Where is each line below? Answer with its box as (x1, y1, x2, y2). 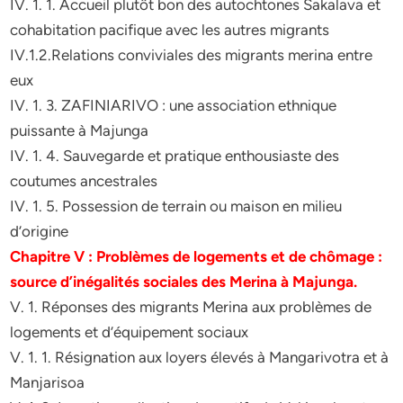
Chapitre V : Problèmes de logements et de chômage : (10, 247, 383, 265)
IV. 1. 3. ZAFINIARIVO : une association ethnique (10, 96, 337, 114)
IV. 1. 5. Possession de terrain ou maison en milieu (10, 197, 343, 215)
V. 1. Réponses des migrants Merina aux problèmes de (10, 298, 372, 316)
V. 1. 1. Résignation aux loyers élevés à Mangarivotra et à (10, 348, 390, 366)
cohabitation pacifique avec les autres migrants (10, 21, 330, 39)
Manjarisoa (10, 373, 85, 391)
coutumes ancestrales (10, 172, 158, 190)
